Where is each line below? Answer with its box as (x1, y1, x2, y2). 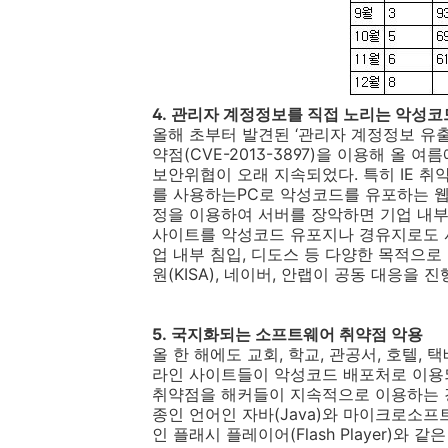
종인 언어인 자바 (152, 404, 274, 424)
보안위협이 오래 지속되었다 (152, 164, 354, 184)
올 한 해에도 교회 (152, 344, 279, 364)
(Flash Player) (290, 424, 393, 444)
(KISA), (168, 264, 219, 284)
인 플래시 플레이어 (152, 424, 290, 444)
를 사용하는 (152, 184, 237, 204)
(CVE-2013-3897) (184, 144, 316, 164)
